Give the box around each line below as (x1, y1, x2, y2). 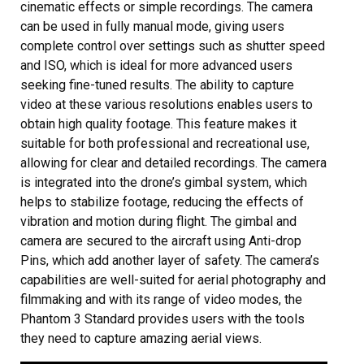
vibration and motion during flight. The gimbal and (20, 214, 297, 229)
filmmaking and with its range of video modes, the (20, 292, 302, 307)
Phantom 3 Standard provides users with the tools (20, 311, 305, 327)
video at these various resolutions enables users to (20, 97, 313, 112)
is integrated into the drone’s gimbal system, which (20, 175, 307, 190)
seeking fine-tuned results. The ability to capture (20, 77, 294, 93)
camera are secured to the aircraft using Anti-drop (20, 233, 301, 249)
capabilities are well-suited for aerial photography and (20, 272, 326, 288)
